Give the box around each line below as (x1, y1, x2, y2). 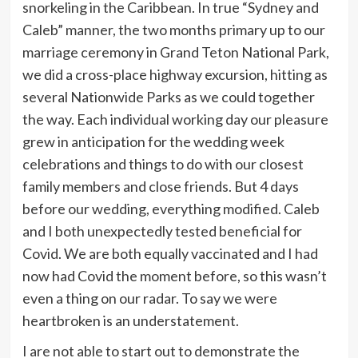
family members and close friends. (22, 177, 234, 195)
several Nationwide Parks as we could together (22, 87, 315, 105)
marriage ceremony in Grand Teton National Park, (22, 42, 329, 61)
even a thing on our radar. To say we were (22, 288, 277, 307)
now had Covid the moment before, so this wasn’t (22, 266, 327, 284)
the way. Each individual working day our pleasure (22, 109, 328, 128)
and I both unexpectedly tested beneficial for (22, 221, 302, 240)
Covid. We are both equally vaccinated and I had (22, 244, 318, 262)
